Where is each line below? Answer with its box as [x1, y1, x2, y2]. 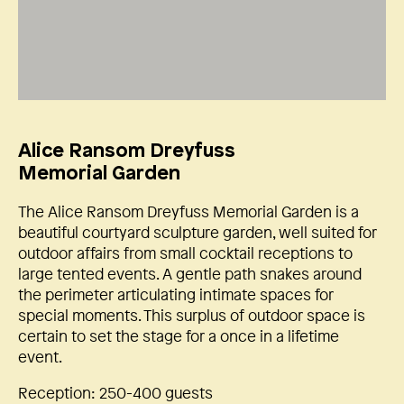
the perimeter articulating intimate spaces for [18, 283, 334, 305]
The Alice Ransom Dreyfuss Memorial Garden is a [18, 200, 359, 222]
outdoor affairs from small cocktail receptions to [18, 242, 353, 263]
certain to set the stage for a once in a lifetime [18, 325, 339, 346]
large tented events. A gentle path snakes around [18, 262, 362, 284]
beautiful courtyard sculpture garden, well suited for [18, 221, 377, 243]
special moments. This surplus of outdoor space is [18, 304, 365, 326]
